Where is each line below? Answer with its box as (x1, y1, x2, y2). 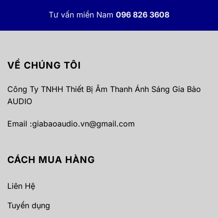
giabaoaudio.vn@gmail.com (32, 118, 135, 128)
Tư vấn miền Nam (49, 10, 113, 20)
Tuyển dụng (7, 200, 50, 211)
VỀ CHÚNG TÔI (7, 59, 81, 71)
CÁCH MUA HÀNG (7, 154, 95, 166)
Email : (7, 118, 32, 128)
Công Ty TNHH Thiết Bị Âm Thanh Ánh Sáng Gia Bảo (7, 84, 201, 94)
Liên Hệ (7, 181, 35, 191)
